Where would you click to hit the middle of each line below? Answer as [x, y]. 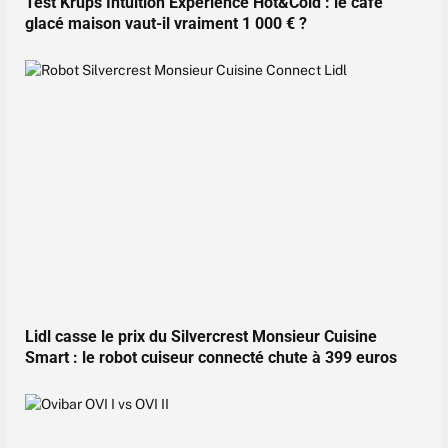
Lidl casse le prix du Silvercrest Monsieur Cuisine [201, 337]
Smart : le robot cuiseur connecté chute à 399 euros [211, 358]
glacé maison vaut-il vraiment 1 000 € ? [166, 23]
